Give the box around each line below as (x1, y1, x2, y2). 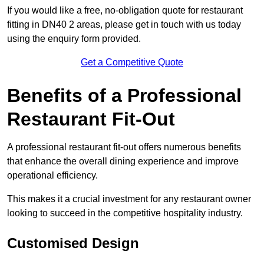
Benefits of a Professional (7, 85, 242, 107)
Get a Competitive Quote (81, 57, 183, 68)
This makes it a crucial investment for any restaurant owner (7, 194, 251, 204)
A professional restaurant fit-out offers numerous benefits (7, 142, 241, 153)
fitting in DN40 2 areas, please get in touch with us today (7, 19, 241, 30)
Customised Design (7, 235, 139, 252)
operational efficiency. (7, 170, 98, 181)
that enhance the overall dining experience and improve (7, 156, 239, 167)
